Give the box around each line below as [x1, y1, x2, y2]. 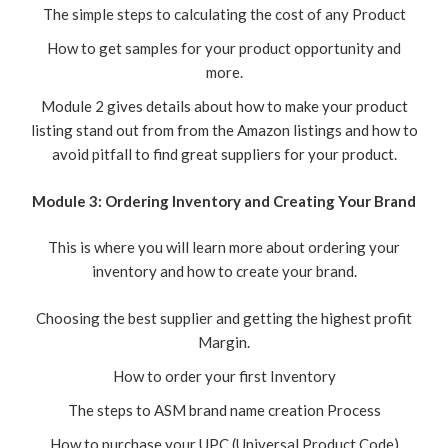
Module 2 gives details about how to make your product [40, 97, 408, 116]
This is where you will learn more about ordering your [48, 238, 400, 257]
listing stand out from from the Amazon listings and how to [30, 121, 418, 140]
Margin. [198, 332, 250, 351]
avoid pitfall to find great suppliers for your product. [51, 145, 397, 164]
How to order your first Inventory [112, 366, 336, 385]
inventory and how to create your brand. [91, 262, 357, 281]
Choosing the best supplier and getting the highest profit [36, 308, 412, 327]
